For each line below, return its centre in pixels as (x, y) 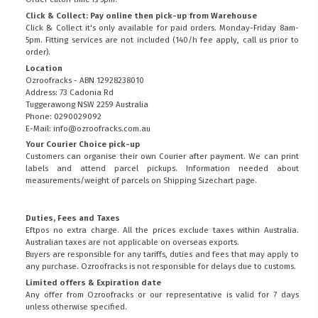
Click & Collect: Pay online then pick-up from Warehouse (142, 15)
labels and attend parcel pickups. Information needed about (162, 169)
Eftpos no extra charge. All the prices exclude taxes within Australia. (162, 230)
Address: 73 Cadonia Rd (70, 92)
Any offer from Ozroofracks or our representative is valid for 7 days (162, 294)
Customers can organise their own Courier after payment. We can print (162, 157)
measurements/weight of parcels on (95, 181)
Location (44, 68)
